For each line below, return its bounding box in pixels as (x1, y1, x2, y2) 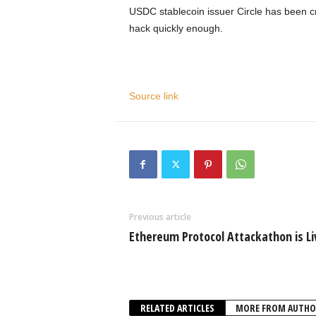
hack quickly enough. (128, 23, 223, 34)
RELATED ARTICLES (140, 301, 214, 315)
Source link (128, 90, 178, 102)
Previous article (128, 211, 191, 223)
